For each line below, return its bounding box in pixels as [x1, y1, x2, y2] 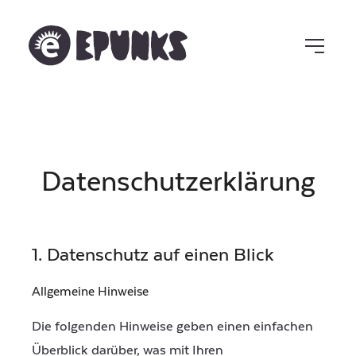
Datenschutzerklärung [41, 166, 315, 198]
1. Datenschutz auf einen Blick [32, 245, 274, 265]
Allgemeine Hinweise [32, 284, 149, 299]
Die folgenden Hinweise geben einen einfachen [32, 319, 313, 335]
